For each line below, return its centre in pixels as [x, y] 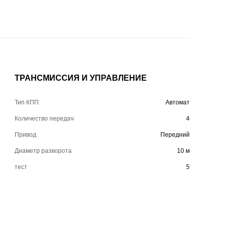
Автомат [177, 102]
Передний [175, 134]
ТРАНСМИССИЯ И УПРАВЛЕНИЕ [81, 78]
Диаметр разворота [43, 151]
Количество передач [44, 118]
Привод [26, 134]
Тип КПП [27, 102]
